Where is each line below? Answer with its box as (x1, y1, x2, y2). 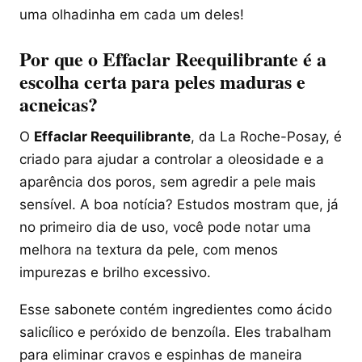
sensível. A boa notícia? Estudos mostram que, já (19, 196, 339, 213)
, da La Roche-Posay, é (191, 128, 342, 145)
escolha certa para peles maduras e (19, 67, 305, 95)
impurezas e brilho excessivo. (19, 264, 211, 280)
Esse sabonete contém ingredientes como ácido (19, 301, 332, 318)
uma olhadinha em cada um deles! (19, 6, 244, 23)
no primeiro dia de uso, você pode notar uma (19, 219, 311, 235)
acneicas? (19, 90, 98, 118)
